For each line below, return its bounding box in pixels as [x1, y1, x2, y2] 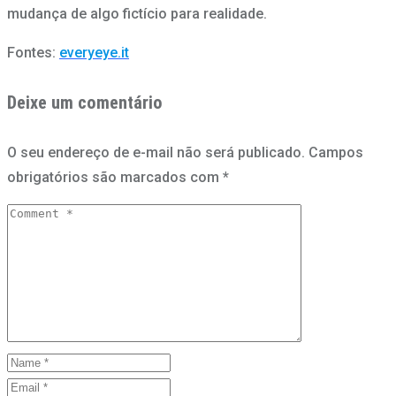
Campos [308, 144, 363, 162]
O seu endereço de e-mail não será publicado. [7, 144, 305, 162]
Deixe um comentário [7, 92, 163, 114]
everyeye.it [59, 44, 129, 62]
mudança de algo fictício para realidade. [7, 5, 267, 23]
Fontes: [7, 44, 56, 62]
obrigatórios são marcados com [7, 169, 223, 187]
